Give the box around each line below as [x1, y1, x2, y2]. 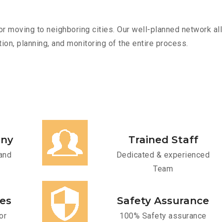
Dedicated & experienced [116, 150, 210, 160]
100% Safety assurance [119, 211, 207, 221]
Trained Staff [128, 134, 198, 146]
